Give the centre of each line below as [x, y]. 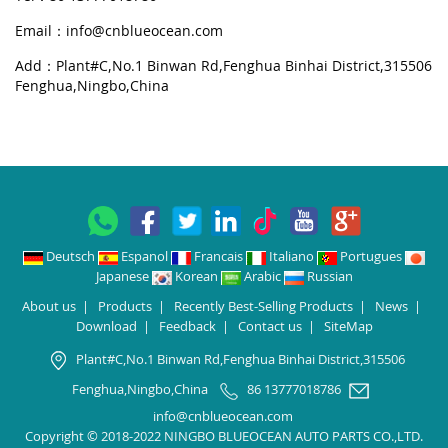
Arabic [262, 276]
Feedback [187, 326]
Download [106, 326]
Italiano [291, 256]
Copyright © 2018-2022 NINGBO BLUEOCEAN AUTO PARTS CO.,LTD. [224, 436]
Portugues [371, 256]
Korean [196, 276]
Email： [40, 30]
